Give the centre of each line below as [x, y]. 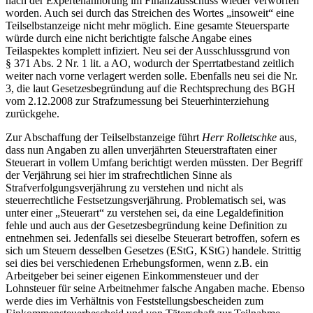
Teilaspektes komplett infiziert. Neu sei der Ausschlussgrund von [148, 50]
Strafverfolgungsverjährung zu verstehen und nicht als [124, 187]
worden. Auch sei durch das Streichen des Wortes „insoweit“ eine [150, 13]
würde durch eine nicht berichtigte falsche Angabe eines [129, 38]
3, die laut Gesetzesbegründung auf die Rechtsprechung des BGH [151, 88]
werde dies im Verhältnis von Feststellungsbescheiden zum [134, 300]
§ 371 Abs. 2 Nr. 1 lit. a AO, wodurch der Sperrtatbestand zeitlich [150, 63]
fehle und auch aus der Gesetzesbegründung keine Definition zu [146, 225]
